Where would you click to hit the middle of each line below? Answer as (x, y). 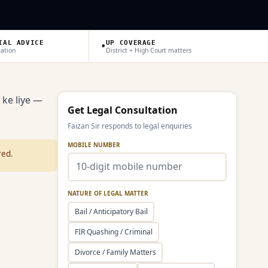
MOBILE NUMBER (94, 144)
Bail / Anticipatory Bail (111, 211)
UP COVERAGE (131, 42)
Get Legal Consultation (123, 110)
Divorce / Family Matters (115, 252)
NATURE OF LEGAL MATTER (108, 193)
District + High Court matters (148, 50)
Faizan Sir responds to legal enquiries (130, 126)
